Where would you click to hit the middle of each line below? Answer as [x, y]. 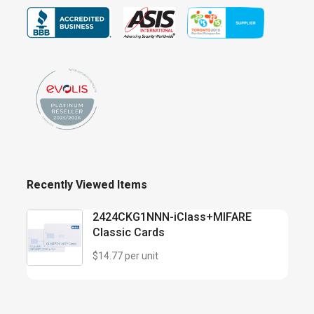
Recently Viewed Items [87, 184]
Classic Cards [128, 233]
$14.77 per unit [125, 256]
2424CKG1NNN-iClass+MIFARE [172, 217]
